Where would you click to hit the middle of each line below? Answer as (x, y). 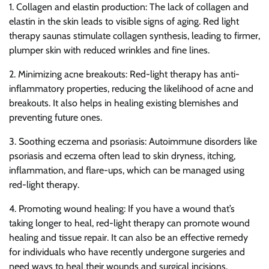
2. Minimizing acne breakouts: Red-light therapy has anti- (124, 74)
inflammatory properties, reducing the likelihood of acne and (131, 89)
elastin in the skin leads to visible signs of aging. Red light (124, 21)
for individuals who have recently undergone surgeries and (127, 252)
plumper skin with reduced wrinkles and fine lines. (109, 50)
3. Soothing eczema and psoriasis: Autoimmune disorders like (133, 141)
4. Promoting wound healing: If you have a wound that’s (122, 209)
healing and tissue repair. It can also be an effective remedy (128, 237)
